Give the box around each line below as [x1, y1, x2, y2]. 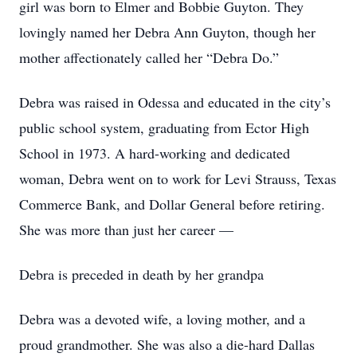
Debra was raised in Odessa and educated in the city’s [19, 92, 331, 112]
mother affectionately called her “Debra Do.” [19, 48, 279, 67]
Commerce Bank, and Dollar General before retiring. [19, 194, 330, 214]
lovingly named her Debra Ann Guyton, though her [19, 22, 316, 41]
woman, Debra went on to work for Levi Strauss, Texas [19, 169, 336, 188]
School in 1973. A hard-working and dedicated [19, 143, 290, 163]
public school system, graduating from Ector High [19, 118, 309, 137]
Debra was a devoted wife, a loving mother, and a [19, 309, 305, 328]
